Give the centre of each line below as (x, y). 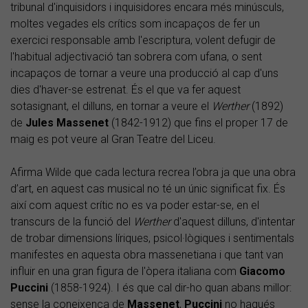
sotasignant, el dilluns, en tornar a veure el (111, 107)
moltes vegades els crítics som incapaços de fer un (135, 24)
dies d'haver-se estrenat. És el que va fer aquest (125, 90)
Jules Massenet (67, 123)
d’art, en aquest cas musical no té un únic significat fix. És (148, 189)
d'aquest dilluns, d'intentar (233, 222)
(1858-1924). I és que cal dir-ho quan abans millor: (170, 288)
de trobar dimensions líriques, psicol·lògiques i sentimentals (152, 239)
